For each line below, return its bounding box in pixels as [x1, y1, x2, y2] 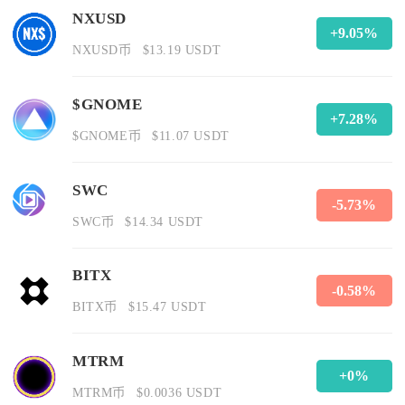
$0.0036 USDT [136, 385, 222, 400]
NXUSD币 [72, 42, 132, 58]
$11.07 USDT [152, 127, 230, 143]
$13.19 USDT [142, 42, 221, 58]
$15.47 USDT [127, 299, 207, 315]
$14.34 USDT [125, 213, 203, 229]
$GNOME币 [72, 127, 142, 143]
